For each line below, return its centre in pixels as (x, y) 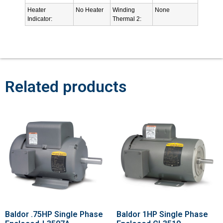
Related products (66, 86)
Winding (124, 10)
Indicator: (40, 19)
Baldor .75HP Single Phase (54, 214)
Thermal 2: (127, 19)
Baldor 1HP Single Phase (162, 214)
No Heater (90, 10)
